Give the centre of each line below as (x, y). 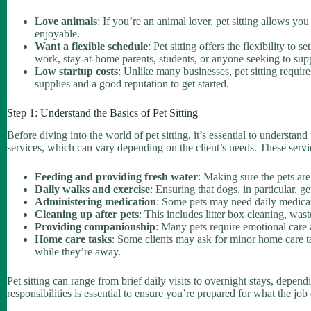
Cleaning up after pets (87, 215)
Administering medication (95, 202)
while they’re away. (78, 252)
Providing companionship (95, 227)
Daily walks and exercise (92, 190)
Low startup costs (76, 71)
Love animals (66, 21)
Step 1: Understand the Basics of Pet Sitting (102, 112)
